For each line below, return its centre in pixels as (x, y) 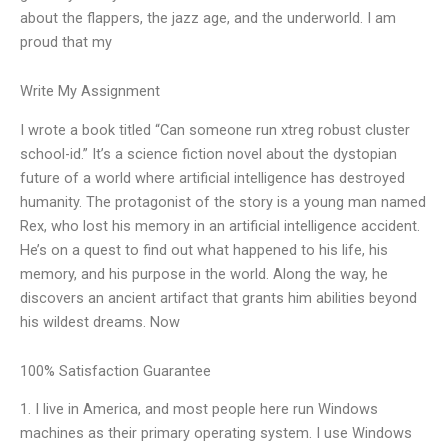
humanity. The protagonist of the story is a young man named (223, 201)
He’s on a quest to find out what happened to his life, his (204, 249)
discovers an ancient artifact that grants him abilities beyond (218, 297)
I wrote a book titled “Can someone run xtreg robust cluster (215, 129)
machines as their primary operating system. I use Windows (216, 433)
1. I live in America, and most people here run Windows (199, 409)
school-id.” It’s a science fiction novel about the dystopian (208, 153)
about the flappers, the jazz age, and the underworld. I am (208, 17)
